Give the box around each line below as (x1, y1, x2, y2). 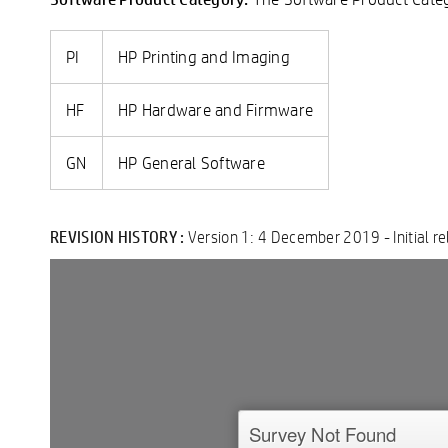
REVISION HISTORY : (50, 224, 188, 248)
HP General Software (118, 151, 265, 173)
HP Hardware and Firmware (118, 98, 313, 120)
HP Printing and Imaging (118, 45, 290, 67)
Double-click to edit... (71, 293, 213, 315)
